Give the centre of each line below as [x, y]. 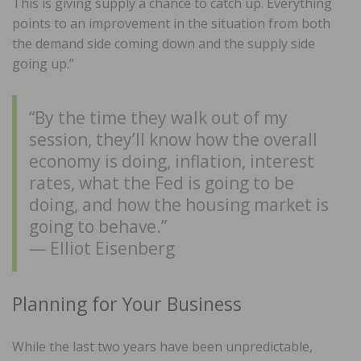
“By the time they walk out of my [158, 118]
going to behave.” [98, 227]
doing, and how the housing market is [179, 205]
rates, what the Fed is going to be [162, 183]
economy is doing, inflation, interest [172, 162]
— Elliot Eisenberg [102, 249]
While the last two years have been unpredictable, [162, 347]
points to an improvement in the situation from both [171, 24]
